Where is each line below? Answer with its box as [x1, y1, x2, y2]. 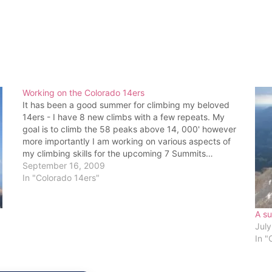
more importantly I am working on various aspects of [22, 135, 231, 146]
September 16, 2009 [22, 160, 105, 171]
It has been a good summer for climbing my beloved [22, 99, 229, 110]
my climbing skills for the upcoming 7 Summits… [22, 148, 213, 158]
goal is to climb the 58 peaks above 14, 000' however [22, 123, 236, 134]
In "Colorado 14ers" [22, 172, 100, 183]
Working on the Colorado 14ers [22, 87, 144, 98]
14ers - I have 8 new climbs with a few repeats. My [22, 111, 225, 122]
